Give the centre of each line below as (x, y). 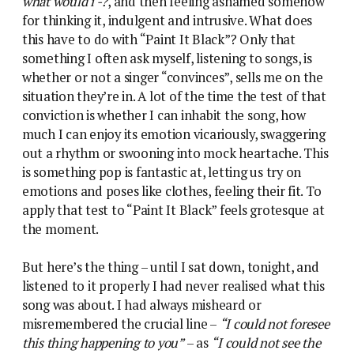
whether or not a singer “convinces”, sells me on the (173, 77)
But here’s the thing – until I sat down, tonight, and (171, 267)
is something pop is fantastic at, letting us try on (162, 172)
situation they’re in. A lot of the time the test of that (174, 96)
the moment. (61, 229)
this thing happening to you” (103, 343)
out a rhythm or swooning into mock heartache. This (175, 153)
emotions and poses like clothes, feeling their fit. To (172, 191)
